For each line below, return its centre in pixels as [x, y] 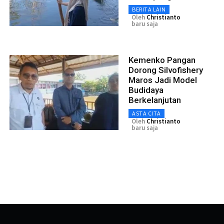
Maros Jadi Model [163, 80]
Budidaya [146, 90]
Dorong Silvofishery [166, 70]
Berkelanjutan [155, 100]
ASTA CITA [146, 113]
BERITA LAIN [149, 9]
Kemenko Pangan [162, 60]
